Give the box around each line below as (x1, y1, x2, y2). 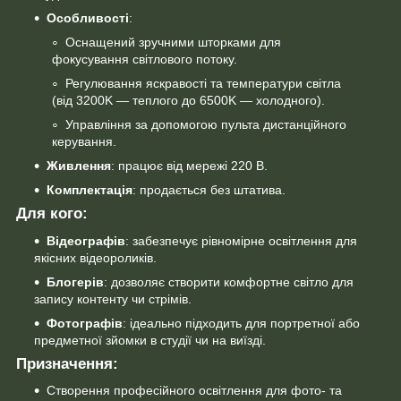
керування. (52, 133, 116, 149)
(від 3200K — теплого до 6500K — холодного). (52, 92, 325, 107)
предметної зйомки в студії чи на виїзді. (34, 332, 266, 347)
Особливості (47, 10, 129, 25)
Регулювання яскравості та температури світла (65, 75, 341, 90)
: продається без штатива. (132, 182, 286, 197)
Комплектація (47, 182, 132, 197)
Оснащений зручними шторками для (65, 34, 281, 49)
